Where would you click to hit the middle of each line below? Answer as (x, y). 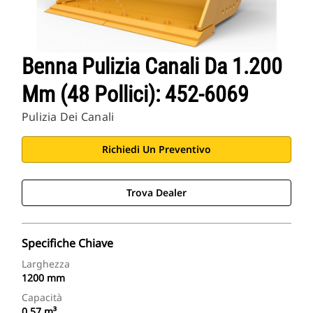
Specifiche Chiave (67, 243)
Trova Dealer (156, 193)
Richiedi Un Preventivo (156, 150)
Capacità (42, 298)
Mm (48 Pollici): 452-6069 (135, 95)
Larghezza (46, 264)
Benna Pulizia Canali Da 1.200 (152, 67)
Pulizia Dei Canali (68, 117)
